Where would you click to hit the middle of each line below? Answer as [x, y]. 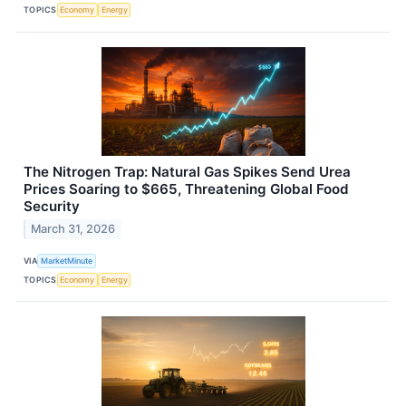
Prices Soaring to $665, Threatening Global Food [186, 188]
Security [52, 206]
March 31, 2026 [73, 229]
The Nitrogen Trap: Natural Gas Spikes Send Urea [187, 171]
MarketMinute [67, 260]
